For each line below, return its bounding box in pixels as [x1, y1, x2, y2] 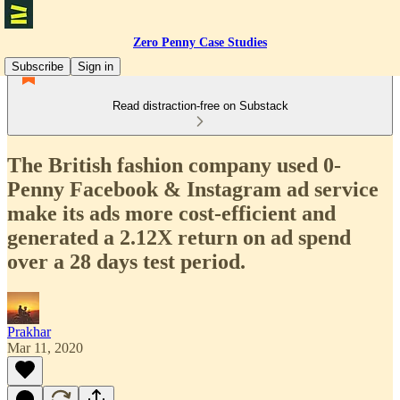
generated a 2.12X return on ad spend [7, 225, 351, 249]
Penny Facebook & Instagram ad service [7, 177, 379, 201]
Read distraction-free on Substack [112, 99, 288, 112]
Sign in [78, 60, 113, 73]
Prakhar [7, 323, 51, 339]
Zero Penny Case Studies [133, 36, 267, 49]
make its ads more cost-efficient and [7, 201, 336, 225]
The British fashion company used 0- [7, 153, 341, 177]
